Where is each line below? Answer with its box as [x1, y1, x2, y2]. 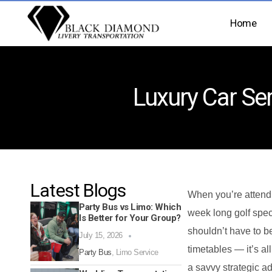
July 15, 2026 [79, 231, 123, 240]
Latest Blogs [30, 180, 126, 202]
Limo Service [115, 248, 158, 257]
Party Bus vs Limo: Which [79, 202, 182, 213]
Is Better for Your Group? [79, 212, 181, 224]
